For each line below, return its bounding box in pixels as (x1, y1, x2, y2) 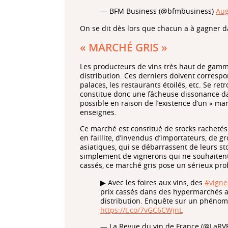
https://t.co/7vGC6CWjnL (100, 205, 183, 215)
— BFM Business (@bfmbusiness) (100, 6, 216, 16)
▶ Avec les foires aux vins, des (100, 178, 205, 188)
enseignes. (80, 107, 117, 118)
